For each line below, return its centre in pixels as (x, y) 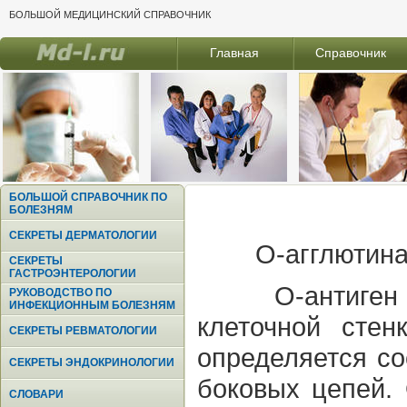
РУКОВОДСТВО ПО (60, 293)
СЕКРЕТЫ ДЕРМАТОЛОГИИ (83, 235)
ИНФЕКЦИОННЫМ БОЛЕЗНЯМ (92, 305)
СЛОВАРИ (36, 394)
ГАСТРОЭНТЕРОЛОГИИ (73, 273)
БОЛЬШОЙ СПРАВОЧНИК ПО (88, 197)
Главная (235, 53)
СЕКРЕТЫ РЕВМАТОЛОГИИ (83, 331)
